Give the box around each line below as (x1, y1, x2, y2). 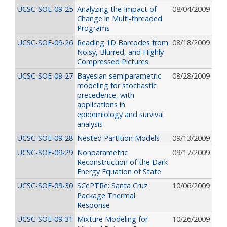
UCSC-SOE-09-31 (17, 214, 73, 224)
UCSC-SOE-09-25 (17, 4, 73, 14)
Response (77, 200, 110, 210)
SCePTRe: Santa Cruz (77, 181, 147, 191)
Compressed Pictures (77, 57, 148, 67)
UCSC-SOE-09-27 (17, 71, 73, 81)
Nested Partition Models (77, 133, 160, 143)
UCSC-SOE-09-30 (17, 181, 73, 191)
